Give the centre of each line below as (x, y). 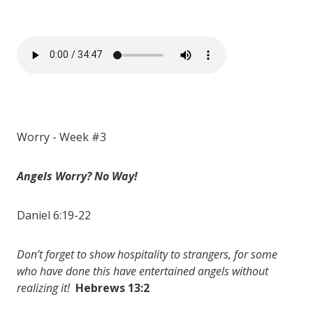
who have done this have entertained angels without (143, 271)
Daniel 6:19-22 (54, 215)
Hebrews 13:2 (112, 287)
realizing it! (43, 287)
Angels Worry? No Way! (77, 176)
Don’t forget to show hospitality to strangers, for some (147, 254)
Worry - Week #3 (61, 137)
